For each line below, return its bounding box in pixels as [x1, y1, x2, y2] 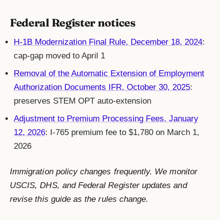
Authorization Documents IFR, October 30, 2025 [14, 82, 190, 92]
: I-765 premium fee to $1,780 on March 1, [45, 128, 199, 137]
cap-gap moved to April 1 [14, 51, 105, 61]
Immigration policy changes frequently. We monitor [10, 167, 197, 177]
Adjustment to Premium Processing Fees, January [14, 114, 198, 124]
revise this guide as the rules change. [10, 194, 149, 204]
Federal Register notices [10, 16, 136, 30]
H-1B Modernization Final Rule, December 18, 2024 [14, 37, 202, 47]
